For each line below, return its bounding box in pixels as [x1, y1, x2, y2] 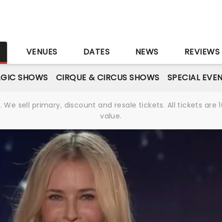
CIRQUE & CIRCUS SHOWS [55, 72, 160, 83]
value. [100, 111, 122, 121]
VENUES [26, 46, 57, 57]
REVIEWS [184, 46, 220, 57]
